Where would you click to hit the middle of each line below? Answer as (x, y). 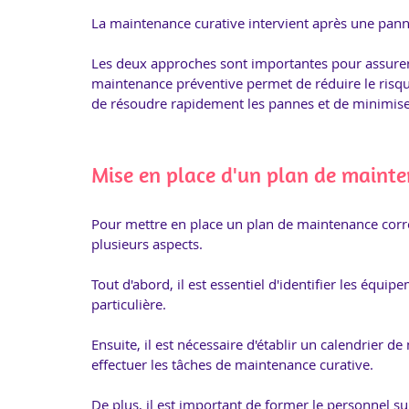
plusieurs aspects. (149, 244)
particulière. (131, 304)
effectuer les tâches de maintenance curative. (234, 364)
